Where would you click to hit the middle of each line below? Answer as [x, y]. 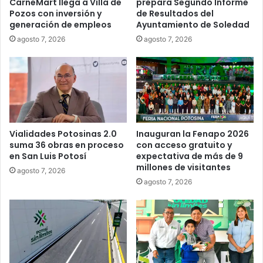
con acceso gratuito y [184, 145]
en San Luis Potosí [48, 156]
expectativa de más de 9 [190, 156]
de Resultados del [175, 13]
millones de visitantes [183, 168]
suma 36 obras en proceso [67, 145]
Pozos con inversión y [55, 13]
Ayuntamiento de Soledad [193, 24]
